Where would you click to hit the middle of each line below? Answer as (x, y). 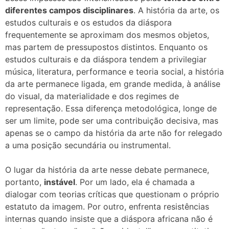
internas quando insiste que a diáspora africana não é (109, 219)
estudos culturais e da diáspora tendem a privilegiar (106, 59)
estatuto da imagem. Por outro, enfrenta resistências (107, 206)
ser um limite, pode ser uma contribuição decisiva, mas (112, 120)
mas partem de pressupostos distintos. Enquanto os (106, 47)
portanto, (25, 182)
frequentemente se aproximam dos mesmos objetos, (107, 35)
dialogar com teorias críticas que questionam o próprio (112, 194)
